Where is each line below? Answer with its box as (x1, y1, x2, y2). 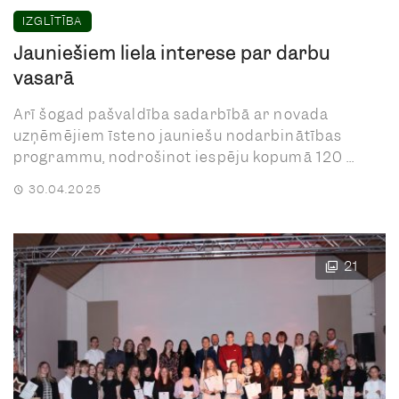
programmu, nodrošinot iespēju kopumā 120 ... (13, 148, 355, 167)
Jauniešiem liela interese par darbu (13, 42, 330, 65)
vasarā (13, 67, 74, 90)
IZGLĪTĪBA (22, 13, 83, 28)
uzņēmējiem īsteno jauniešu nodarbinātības (13, 126, 343, 145)
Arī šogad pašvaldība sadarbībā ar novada (13, 105, 330, 124)
